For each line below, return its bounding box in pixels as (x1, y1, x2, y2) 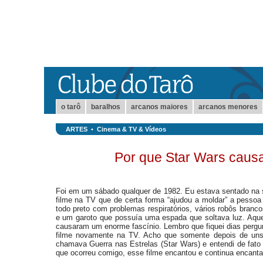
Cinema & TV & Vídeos (96, 126, 166, 133)
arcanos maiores (130, 103, 188, 111)
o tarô (60, 103, 80, 111)
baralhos (90, 103, 120, 111)
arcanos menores (198, 103, 258, 111)
